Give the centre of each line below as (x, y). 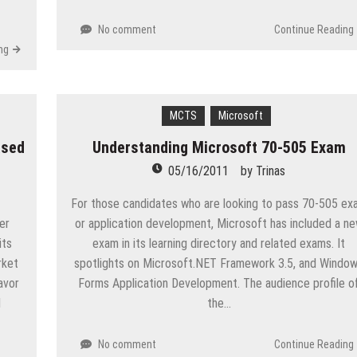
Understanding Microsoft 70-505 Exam (219, 147)
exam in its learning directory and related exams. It (219, 243)
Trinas (271, 171)
